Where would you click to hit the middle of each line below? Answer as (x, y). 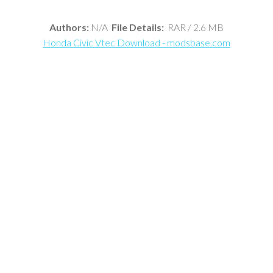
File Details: (138, 27)
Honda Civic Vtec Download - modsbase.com (136, 42)
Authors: (69, 27)
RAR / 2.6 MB (194, 27)
